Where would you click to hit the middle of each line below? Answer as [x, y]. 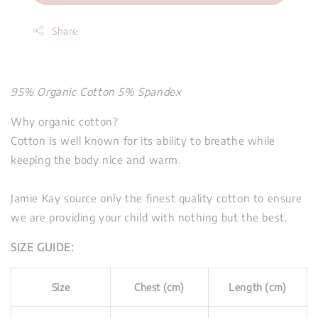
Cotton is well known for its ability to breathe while [143, 140]
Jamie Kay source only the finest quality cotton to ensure [157, 198]
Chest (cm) [159, 287]
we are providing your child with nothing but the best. [149, 217]
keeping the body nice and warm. [96, 159]
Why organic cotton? [65, 121]
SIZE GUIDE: [42, 247]
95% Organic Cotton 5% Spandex [96, 91]
